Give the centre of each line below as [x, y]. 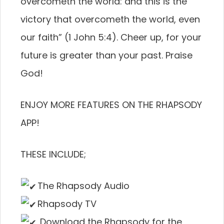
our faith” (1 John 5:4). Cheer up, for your [111, 37]
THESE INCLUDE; [53, 154]
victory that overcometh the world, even [110, 19]
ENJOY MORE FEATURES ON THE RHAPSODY [111, 104]
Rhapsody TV [67, 203]
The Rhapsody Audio [83, 185]
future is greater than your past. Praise [106, 55]
